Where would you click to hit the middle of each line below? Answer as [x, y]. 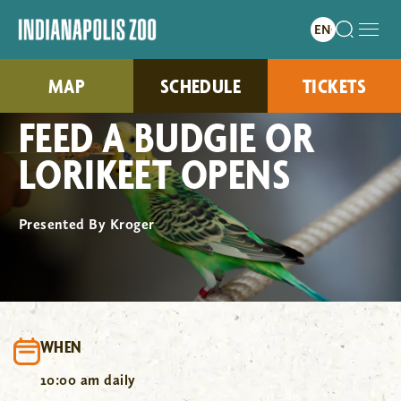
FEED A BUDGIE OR [166, 137]
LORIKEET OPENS [154, 174]
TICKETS [334, 85]
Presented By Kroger [86, 224]
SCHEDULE [200, 85]
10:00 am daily [88, 380]
